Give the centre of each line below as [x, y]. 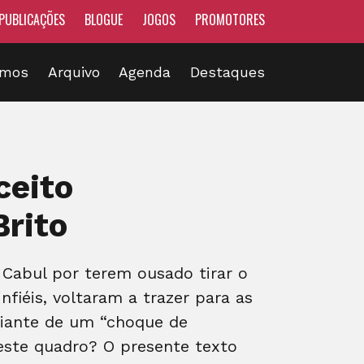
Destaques [227, 72]
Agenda [145, 72]
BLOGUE [104, 19]
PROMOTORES [230, 19]
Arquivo [74, 72]
